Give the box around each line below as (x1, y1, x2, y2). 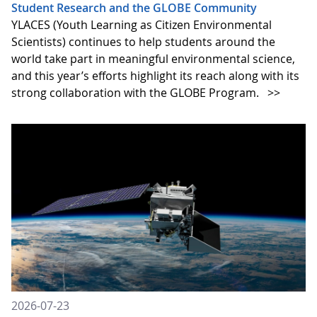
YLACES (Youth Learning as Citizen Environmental (11, 16, 272, 33)
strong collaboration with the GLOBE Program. (11, 84, 265, 100)
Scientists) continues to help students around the (11, 33, 275, 50)
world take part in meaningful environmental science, (11, 50, 295, 67)
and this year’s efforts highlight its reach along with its (11, 67, 299, 83)
